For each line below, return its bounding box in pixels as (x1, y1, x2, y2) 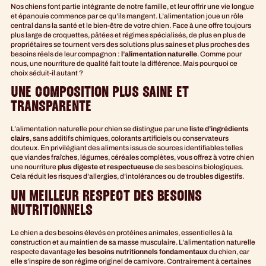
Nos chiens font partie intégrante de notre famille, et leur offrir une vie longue (11, 2, 254, 11)
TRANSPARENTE (11, 100, 91, 115)
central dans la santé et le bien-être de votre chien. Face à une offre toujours (11, 21, 251, 30)
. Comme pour (197, 49, 242, 58)
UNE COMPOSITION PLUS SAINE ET (11, 86, 189, 101)
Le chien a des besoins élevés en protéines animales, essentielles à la (11, 228, 233, 237)
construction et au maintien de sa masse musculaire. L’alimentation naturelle (11, 237, 255, 246)
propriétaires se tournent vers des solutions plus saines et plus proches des (11, 40, 249, 49)
